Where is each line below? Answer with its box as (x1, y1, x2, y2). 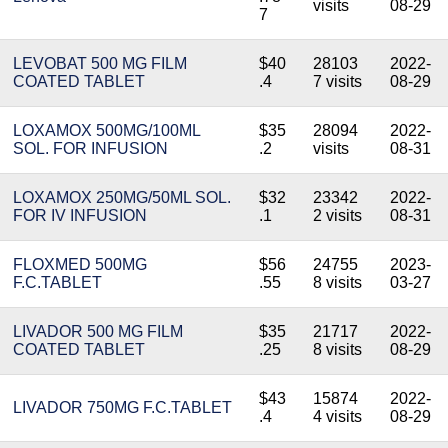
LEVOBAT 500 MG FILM (13, 55, 187, 72)
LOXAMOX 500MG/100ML (13, 122, 200, 139)
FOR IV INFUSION (13, 207, 147, 224)
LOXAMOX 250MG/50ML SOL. (13, 189, 231, 206)
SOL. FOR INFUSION (13, 140, 168, 157)
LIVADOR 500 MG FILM (13, 323, 183, 340)
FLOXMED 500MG (13, 256, 147, 273)
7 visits (313, 73, 362, 90)
